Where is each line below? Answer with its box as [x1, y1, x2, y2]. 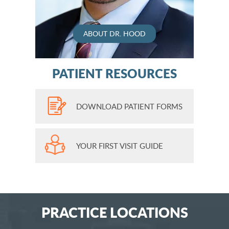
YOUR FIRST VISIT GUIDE [76, 140, 163, 151]
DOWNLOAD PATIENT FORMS [76, 101, 182, 111]
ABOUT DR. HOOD [83, 28, 146, 38]
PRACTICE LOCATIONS [41, 202, 188, 222]
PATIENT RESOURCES [52, 64, 177, 82]
